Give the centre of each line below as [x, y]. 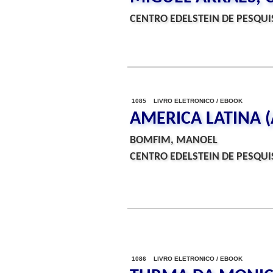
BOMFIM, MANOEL [174, 140]
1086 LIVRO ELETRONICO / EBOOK [187, 259]
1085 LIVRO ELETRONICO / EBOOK [187, 101]
